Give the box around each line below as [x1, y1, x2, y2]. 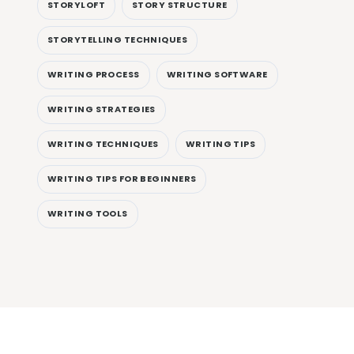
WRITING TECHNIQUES [47, 137, 159, 151]
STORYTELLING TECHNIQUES [47, 33, 188, 47]
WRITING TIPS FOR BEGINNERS [47, 172, 197, 186]
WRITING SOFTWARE [166, 68, 268, 81]
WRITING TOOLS [47, 207, 128, 220]
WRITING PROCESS [47, 68, 140, 81]
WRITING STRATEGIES [47, 103, 156, 116]
